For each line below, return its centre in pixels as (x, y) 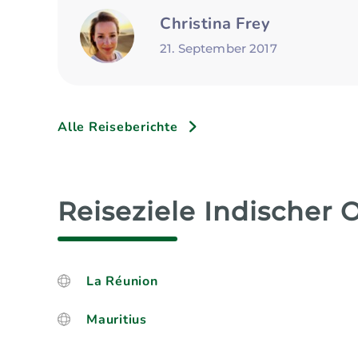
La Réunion (122, 281)
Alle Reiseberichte (118, 127)
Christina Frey (215, 23)
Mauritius (117, 320)
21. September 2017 (219, 48)
